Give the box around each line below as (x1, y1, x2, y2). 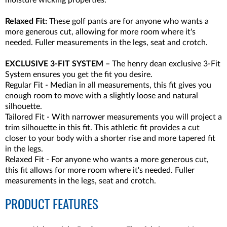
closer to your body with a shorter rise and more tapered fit (5, 134, 215, 142)
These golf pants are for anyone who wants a (47, 17, 209, 25)
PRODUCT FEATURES (5, 199, 98, 212)
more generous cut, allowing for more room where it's (5, 28, 196, 36)
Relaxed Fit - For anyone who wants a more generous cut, (5, 156, 209, 164)
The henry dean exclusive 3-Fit (112, 60, 220, 68)
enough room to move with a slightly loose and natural (5, 92, 198, 100)
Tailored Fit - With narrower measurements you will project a (5, 113, 222, 121)
